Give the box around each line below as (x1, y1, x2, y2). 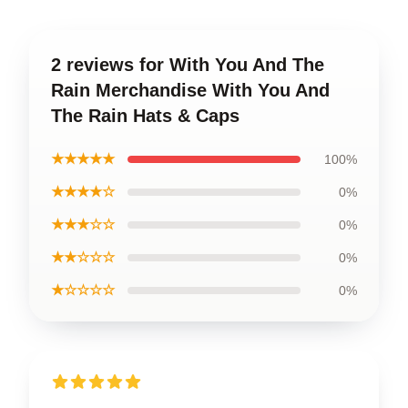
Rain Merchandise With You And (51, 80, 330, 100)
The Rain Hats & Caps (51, 106, 240, 126)
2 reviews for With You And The (51, 55, 324, 75)
